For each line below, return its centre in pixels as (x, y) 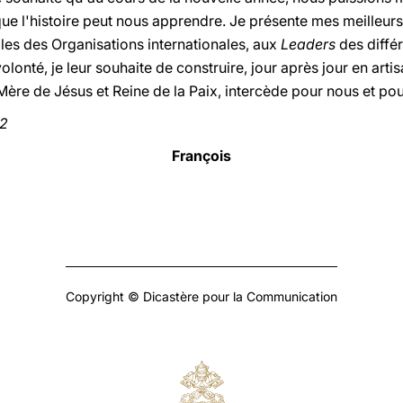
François (201, 156)
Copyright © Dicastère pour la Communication (201, 296)
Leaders (308, 44)
